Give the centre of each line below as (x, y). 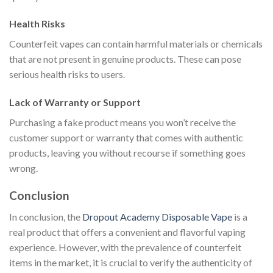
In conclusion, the (46, 216)
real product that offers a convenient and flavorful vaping (127, 232)
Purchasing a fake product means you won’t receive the (122, 122)
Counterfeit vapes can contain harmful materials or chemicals (136, 44)
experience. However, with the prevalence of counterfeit (125, 247)
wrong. (23, 168)
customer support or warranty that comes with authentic (126, 138)
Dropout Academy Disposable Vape (157, 216)
